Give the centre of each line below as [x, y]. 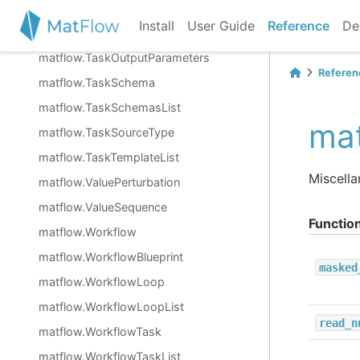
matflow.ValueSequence [103, 207]
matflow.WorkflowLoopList [111, 307]
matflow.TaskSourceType [106, 132]
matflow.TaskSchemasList [110, 107]
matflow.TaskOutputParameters [124, 57]
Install [157, 26]
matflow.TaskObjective [100, 33]
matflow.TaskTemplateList [109, 157]
